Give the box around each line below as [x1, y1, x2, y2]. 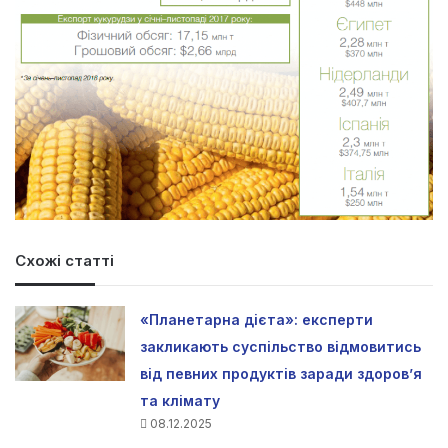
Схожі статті [15, 251, 114, 271]
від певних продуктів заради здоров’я [140, 365, 423, 383]
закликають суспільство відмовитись [140, 338, 422, 356]
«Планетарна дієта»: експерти [140, 311, 374, 329]
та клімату [140, 392, 221, 410]
